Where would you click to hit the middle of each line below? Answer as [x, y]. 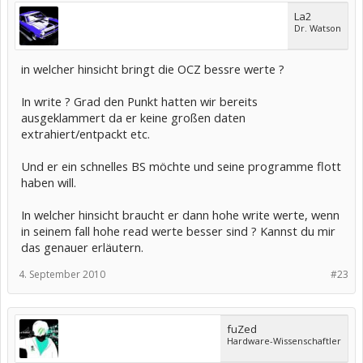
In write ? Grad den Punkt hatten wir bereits [139, 101]
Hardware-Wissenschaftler [284, 341]
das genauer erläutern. [82, 247]
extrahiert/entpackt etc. [85, 134]
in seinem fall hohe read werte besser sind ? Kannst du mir [178, 231]
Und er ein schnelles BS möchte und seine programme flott [181, 166]
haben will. [49, 182]
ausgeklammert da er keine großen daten [133, 117]
